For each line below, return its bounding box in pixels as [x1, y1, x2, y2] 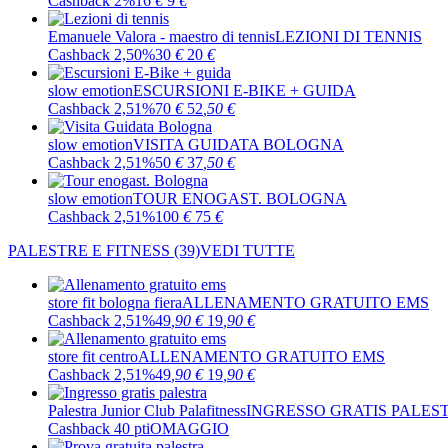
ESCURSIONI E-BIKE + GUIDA [133, 82, 356, 99]
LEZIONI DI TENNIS [275, 28, 422, 45]
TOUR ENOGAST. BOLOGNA [133, 190, 347, 207]
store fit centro [48, 348, 138, 365]
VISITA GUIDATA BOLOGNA [133, 136, 344, 153]
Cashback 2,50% [48, 46, 155, 63]
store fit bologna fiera [48, 294, 182, 311]
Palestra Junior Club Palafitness [48, 402, 246, 419]
